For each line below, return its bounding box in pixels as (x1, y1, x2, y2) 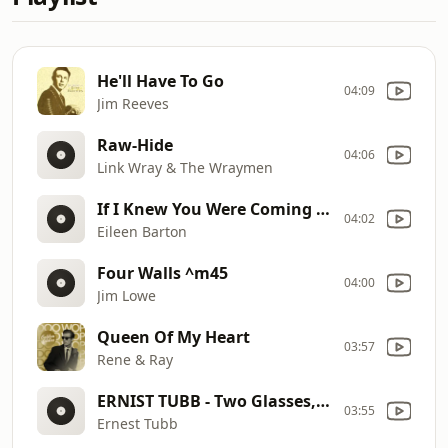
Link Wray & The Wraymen (97, 157, 273, 177)
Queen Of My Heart (97, 325, 250, 348)
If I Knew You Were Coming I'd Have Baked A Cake (316, 197, 330, 220)
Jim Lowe (97, 285, 156, 305)
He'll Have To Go (97, 69, 224, 92)
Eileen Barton (97, 221, 187, 241)
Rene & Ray (97, 349, 173, 369)
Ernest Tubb (97, 413, 178, 433)
